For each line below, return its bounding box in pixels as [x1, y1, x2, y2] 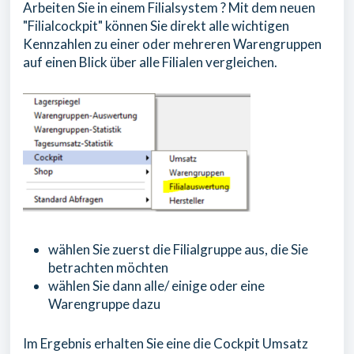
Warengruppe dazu [48, 295, 160, 312]
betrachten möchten [48, 258, 168, 276]
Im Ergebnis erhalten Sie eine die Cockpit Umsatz [23, 334, 308, 352]
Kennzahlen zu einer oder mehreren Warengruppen [23, 36, 322, 52]
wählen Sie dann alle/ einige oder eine [48, 277, 265, 294]
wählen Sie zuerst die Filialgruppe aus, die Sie [48, 240, 308, 258]
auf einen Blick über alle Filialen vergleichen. [23, 54, 277, 70]
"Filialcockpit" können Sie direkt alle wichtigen [23, 17, 289, 34]
